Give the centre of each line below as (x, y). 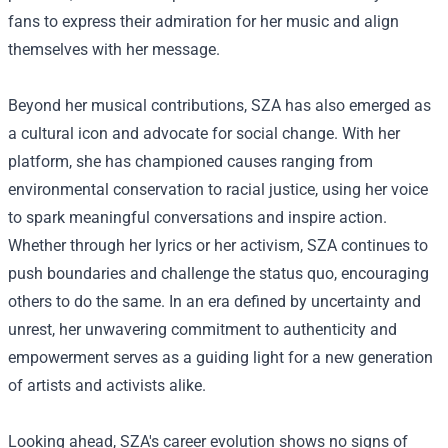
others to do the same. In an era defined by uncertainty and (214, 301)
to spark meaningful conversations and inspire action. (197, 217)
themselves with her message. (114, 49)
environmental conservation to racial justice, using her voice (218, 189)
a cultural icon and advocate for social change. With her (204, 133)
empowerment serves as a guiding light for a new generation (220, 357)
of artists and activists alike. (107, 385)
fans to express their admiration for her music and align (203, 21)
